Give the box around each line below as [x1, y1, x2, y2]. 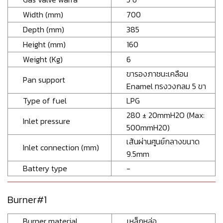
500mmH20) [126, 121, 170, 133]
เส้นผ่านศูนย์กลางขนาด [126, 135, 200, 147]
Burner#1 [7, 192, 47, 207]
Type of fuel [23, 95, 67, 107]
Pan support [23, 74, 77, 86]
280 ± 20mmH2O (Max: [126, 109, 205, 121]
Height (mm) [23, 38, 78, 50]
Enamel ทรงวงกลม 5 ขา [126, 80, 206, 92]
